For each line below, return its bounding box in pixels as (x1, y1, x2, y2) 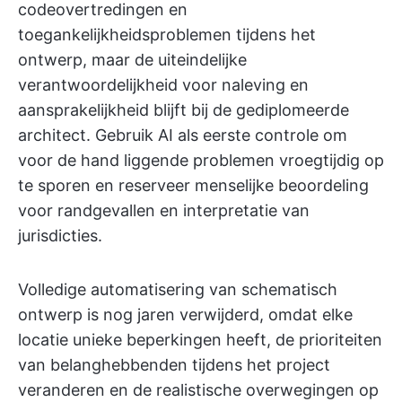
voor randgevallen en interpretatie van (18, 201, 310, 220)
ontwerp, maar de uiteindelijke (18, 50, 247, 69)
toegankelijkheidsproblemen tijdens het (18, 25, 316, 44)
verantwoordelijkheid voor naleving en (18, 75, 309, 94)
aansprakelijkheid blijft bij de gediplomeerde (18, 100, 349, 119)
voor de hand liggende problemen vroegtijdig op (18, 151, 384, 170)
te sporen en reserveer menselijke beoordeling (18, 176, 369, 195)
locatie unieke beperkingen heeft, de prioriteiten (18, 330, 382, 349)
